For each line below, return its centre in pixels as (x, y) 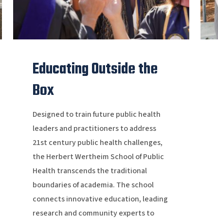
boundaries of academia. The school (93, 185)
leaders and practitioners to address (94, 129)
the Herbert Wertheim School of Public (98, 157)
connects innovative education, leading (100, 199)
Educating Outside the (95, 70)
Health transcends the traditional (90, 171)
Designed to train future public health (96, 115)
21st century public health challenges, (97, 143)
